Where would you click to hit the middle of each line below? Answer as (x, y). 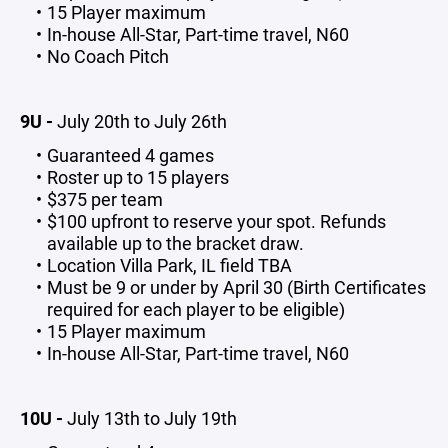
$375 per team (104, 199)
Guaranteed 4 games (130, 155)
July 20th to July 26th (142, 121)
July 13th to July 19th (152, 418)
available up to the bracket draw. (177, 243)
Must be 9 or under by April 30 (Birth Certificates (236, 287)
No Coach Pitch (107, 56)
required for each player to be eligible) (196, 309)
